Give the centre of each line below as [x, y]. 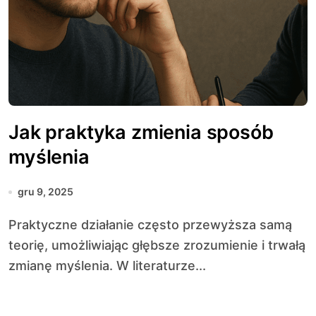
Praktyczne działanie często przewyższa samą [13, 225]
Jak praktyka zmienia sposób [141, 132]
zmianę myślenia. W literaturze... [107, 266]
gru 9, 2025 [45, 192]
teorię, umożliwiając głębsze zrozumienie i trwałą [157, 245]
